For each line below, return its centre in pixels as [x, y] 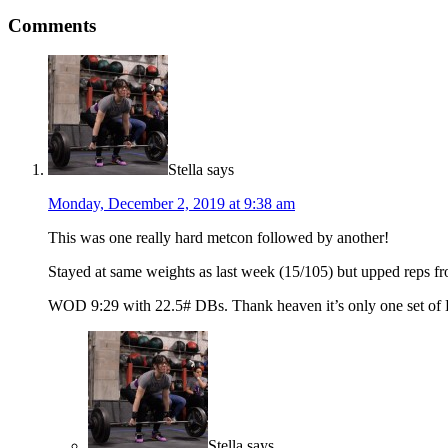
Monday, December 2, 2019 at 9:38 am [171, 204]
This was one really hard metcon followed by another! [218, 238]
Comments [52, 25]
